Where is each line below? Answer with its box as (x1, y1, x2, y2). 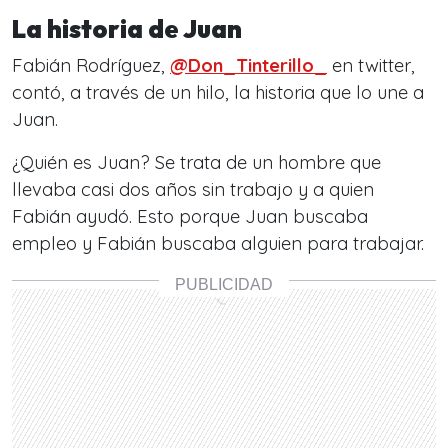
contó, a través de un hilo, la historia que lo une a (12, 81, 424, 104)
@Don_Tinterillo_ (170, 54, 327, 77)
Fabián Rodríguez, (12, 54, 170, 77)
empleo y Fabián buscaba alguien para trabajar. (12, 232, 424, 255)
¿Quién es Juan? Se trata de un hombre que (12, 151, 381, 174)
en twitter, (327, 54, 415, 77)
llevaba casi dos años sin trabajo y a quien (12, 178, 374, 201)
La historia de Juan (12, 13, 247, 45)
